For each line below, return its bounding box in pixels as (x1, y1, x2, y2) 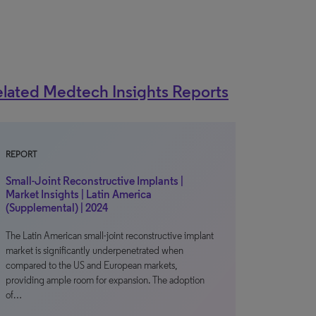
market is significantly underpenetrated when (6, 245, 183, 257)
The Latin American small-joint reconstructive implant (6, 230, 214, 242)
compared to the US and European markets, (6, 260, 177, 272)
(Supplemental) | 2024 (6, 201, 108, 214)
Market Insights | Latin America (6, 188, 152, 201)
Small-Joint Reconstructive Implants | (6, 174, 183, 188)
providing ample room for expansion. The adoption (6, 274, 205, 286)
